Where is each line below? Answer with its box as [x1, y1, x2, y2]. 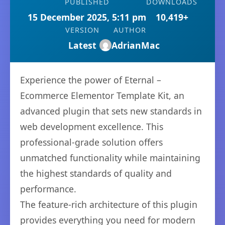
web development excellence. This [20, 121, 163, 133]
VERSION [65, 25, 99, 35]
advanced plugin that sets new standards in [20, 105, 202, 117]
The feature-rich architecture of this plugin [20, 198, 197, 210]
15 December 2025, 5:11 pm [28, 11, 146, 23]
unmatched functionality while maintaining [20, 152, 200, 164]
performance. [20, 183, 76, 195]
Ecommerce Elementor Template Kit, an [20, 89, 184, 101]
